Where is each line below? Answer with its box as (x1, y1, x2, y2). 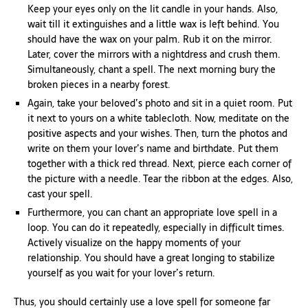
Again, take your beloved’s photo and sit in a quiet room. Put (27, 96, 292, 111)
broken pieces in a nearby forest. (27, 77, 170, 92)
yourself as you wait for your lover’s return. (27, 265, 215, 280)
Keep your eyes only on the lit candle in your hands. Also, (27, 1, 278, 16)
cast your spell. (27, 186, 93, 201)
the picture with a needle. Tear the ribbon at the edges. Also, (27, 171, 293, 186)
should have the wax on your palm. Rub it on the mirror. (27, 32, 272, 47)
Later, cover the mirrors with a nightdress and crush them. (27, 47, 280, 62)
